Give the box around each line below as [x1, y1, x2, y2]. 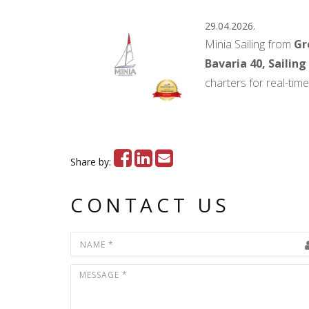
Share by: [70, 155, 114, 168]
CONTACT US [70, 192, 230, 218]
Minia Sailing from [205, 37, 294, 52]
